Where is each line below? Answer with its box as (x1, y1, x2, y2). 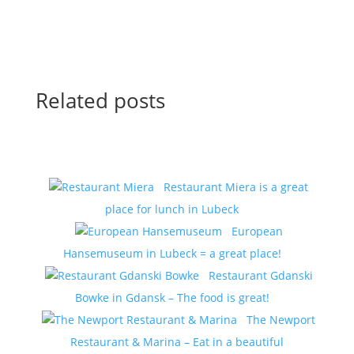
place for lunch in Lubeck (105, 201, 239, 217)
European (231, 224, 283, 239)
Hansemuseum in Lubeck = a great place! (62, 246, 281, 261)
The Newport (247, 312, 316, 327)
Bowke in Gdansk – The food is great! (74, 290, 269, 305)
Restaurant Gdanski (208, 268, 313, 283)
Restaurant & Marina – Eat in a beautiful (70, 334, 284, 349)
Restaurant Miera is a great (164, 179, 309, 194)
